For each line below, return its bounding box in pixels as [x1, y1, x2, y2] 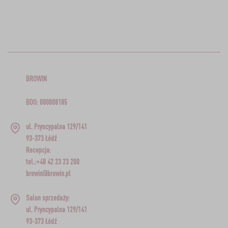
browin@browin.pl [25, 169, 71, 178]
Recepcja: [25, 146, 51, 155]
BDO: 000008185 [25, 98, 67, 107]
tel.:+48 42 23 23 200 [25, 157, 79, 166]
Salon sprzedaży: [25, 193, 70, 203]
